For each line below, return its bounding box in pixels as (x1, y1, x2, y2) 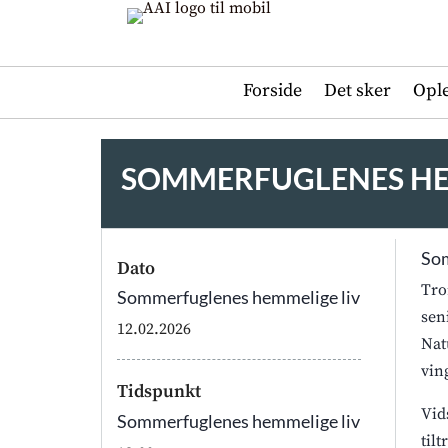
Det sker (323, 79, 391, 102)
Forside (242, 79, 302, 102)
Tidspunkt (116, 380, 201, 404)
